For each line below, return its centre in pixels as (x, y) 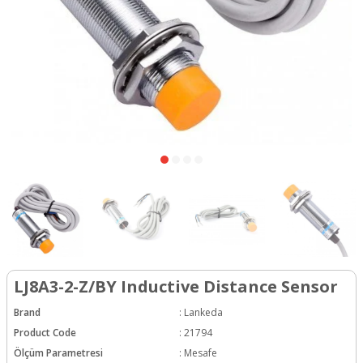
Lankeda (203, 312)
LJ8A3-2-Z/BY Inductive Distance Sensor (176, 286)
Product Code (45, 333)
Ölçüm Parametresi (58, 353)
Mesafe (201, 353)
